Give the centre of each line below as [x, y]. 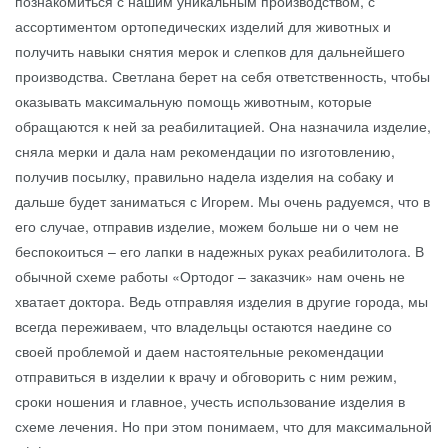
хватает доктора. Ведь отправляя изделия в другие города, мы [221, 300]
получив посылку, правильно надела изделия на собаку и [204, 175]
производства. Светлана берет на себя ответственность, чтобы [222, 75]
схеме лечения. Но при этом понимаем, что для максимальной [223, 425]
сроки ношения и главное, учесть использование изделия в [210, 400]
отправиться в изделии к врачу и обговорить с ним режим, [206, 375]
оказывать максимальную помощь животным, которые [193, 100]
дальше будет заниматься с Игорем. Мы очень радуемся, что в [222, 200]
